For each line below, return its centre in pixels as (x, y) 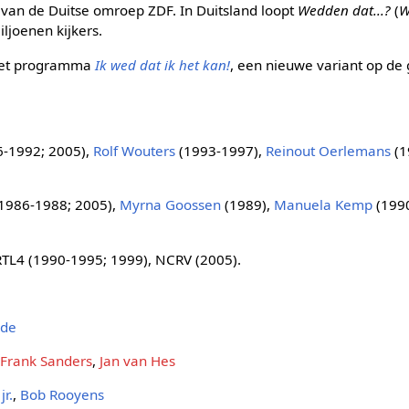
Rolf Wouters (135, 151)
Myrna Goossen (171, 205)
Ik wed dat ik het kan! (163, 64)
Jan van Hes (138, 361)
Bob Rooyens (63, 395)
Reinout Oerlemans (329, 151)
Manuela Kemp (324, 205)
